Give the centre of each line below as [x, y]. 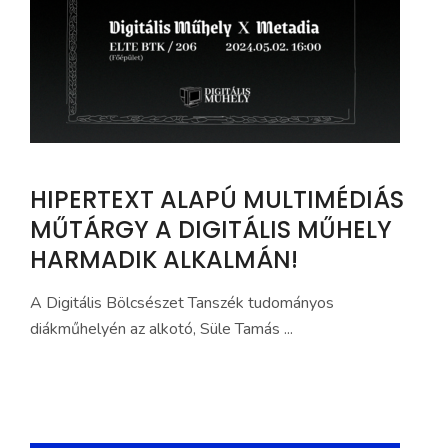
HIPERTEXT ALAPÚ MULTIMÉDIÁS [217, 199]
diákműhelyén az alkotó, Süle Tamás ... [161, 329]
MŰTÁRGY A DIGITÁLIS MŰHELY [211, 229]
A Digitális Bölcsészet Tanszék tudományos [182, 303]
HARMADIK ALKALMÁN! [164, 259]
